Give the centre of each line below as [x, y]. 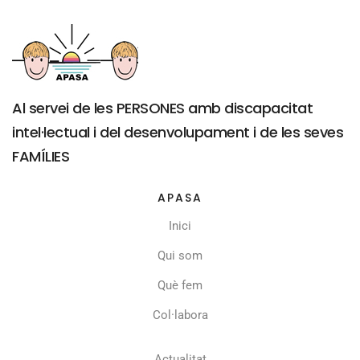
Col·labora [180, 315]
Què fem [180, 285]
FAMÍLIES [41, 156]
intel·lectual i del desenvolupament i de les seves [178, 132]
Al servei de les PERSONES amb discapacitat [162, 108]
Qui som [180, 255]
